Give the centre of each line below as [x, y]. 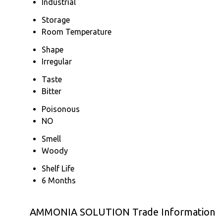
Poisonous [61, 109]
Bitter [52, 91]
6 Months [59, 180]
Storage [56, 20]
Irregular [57, 61]
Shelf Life [58, 168]
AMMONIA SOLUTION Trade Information [122, 212]
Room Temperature [77, 31]
